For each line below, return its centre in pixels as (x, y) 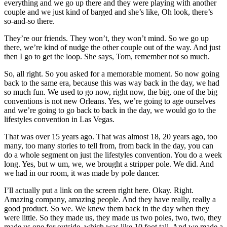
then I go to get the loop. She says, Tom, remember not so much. (107, 57)
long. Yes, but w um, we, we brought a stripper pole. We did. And (109, 164)
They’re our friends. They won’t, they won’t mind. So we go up (106, 39)
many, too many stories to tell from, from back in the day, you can (109, 146)
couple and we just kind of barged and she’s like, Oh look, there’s (108, 12)
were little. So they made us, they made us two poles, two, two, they (113, 218)
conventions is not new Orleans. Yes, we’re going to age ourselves (110, 101)
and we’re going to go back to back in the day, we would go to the (110, 110)
